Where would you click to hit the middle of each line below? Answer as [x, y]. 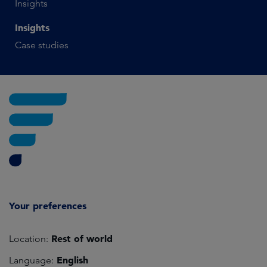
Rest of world [80, 238]
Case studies [42, 45]
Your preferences [48, 205]
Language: [31, 260]
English [71, 260]
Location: [29, 238]
